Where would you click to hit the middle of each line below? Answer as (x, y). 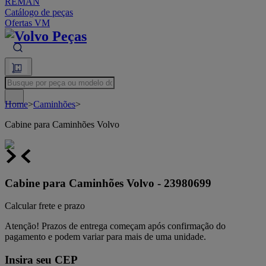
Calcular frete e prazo (45, 206)
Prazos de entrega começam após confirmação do (132, 226)
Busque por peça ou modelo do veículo (77, 81)
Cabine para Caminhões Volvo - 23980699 (108, 183)
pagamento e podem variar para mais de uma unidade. (105, 237)
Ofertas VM (27, 23)
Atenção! (22, 226)
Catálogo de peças (39, 12)
